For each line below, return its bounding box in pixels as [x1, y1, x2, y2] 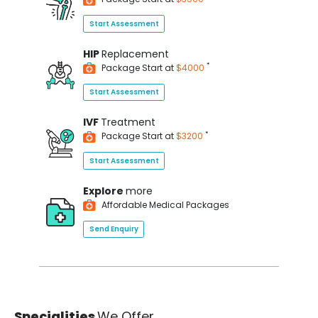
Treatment [101, 115, 155, 129]
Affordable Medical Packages [99, 198, 229, 211]
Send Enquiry [89, 224, 138, 235]
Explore [83, 183, 126, 198]
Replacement [102, 46, 169, 61]
